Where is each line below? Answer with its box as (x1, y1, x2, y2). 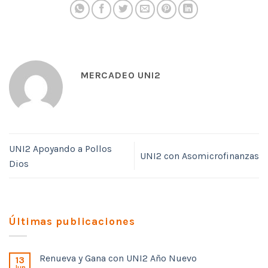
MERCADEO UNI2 (81, 69, 161, 81)
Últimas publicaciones (9, 215, 135, 227)
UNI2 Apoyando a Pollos (9, 142, 112, 154)
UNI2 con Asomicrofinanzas (140, 150, 259, 162)
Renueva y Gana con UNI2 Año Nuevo (39, 252, 197, 264)
